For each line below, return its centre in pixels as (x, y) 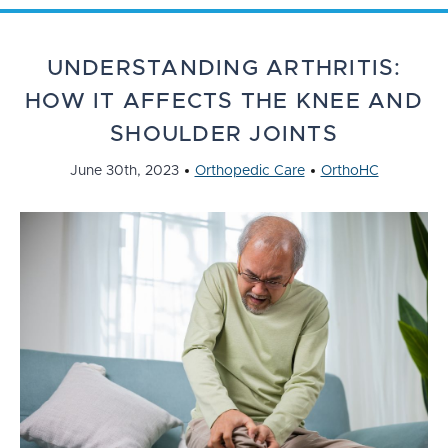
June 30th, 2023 (124, 171)
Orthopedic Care (249, 171)
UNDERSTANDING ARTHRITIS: (224, 69)
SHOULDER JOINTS (224, 135)
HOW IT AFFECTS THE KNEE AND (224, 102)
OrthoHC (349, 171)
